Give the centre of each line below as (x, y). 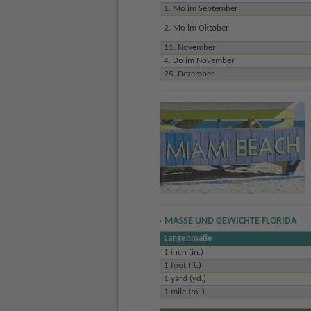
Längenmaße (188, 238)
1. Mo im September (201, 9)
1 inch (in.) (183, 252)
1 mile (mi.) (184, 292)
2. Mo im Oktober (196, 28)
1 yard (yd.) (185, 278)
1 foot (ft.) (182, 265)
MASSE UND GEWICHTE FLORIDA (227, 221)
